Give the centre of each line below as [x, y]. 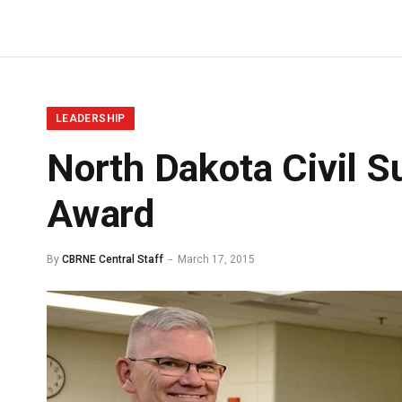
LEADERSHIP [91, 119]
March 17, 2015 [216, 260]
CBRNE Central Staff [113, 260]
